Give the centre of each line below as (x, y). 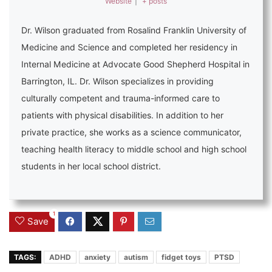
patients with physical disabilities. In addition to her (122, 115)
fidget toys (181, 257)
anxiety (97, 257)
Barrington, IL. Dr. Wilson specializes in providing (117, 81)
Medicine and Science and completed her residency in (129, 47)
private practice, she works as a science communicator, (131, 132)
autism (136, 257)
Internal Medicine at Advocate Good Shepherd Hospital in (135, 64)
